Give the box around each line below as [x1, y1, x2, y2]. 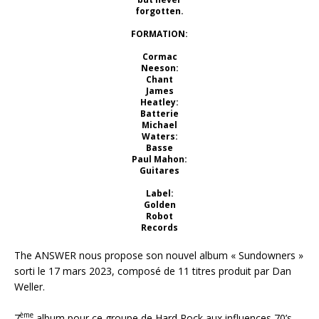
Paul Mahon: [132, 153, 187, 166]
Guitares [140, 164, 179, 177]
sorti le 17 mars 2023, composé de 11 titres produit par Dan [14, 264, 291, 278]
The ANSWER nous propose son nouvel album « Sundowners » [14, 249, 303, 263]
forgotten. [135, 5, 184, 18]
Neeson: [140, 62, 179, 75]
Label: [145, 187, 174, 200]
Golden [143, 199, 176, 211]
